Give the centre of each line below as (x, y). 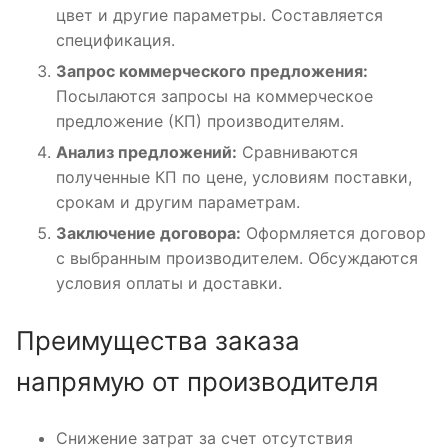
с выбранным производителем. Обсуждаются (237, 257)
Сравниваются (297, 151)
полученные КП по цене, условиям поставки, (234, 176)
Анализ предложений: (146, 151)
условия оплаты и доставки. (169, 282)
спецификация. (115, 39)
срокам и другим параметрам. (178, 201)
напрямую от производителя (197, 381)
